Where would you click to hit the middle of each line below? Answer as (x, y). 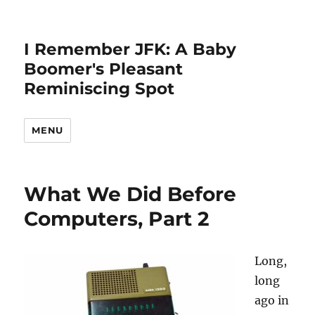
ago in (272, 300)
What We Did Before (130, 194)
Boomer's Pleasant (104, 69)
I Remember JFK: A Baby (130, 49)
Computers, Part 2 (117, 219)
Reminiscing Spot (99, 89)
